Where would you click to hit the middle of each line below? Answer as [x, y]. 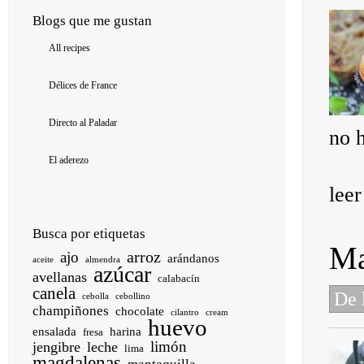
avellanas [60, 277]
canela [54, 294]
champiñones [71, 311]
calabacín [179, 279]
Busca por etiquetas [89, 234]
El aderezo [69, 160]
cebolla [95, 297]
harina [126, 332]
